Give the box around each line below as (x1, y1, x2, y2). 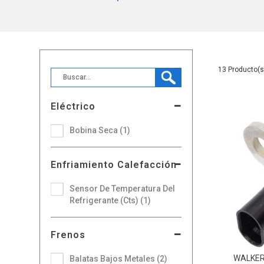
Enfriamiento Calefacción (51, 159, 177, 170)
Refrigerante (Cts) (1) (70, 195, 151, 205)
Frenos (51, 229, 86, 240)
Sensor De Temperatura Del (70, 183, 176, 193)
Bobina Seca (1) (70, 125, 131, 135)
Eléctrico (51, 100, 96, 112)
